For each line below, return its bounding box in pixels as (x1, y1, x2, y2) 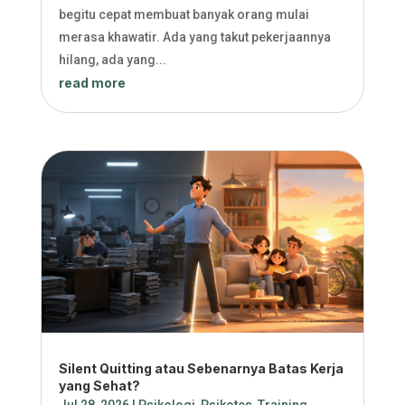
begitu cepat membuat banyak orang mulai (58, 7, 309, 23)
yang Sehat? (58, 378, 140, 394)
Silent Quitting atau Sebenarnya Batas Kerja (58, 361, 344, 377)
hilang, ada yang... (58, 52, 166, 68)
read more (58, 75, 126, 91)
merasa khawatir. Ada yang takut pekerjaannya (58, 30, 331, 45)
